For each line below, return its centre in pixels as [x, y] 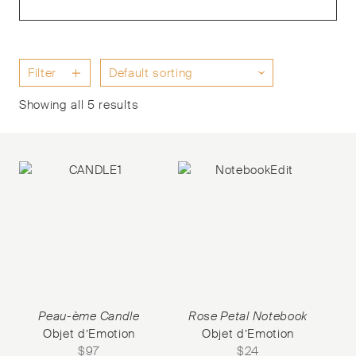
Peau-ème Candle [89, 316]
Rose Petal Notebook [248, 316]
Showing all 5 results [79, 105]
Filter [43, 73]
